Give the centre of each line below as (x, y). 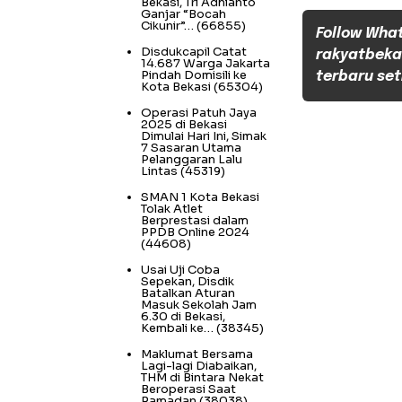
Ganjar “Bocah (184, 14)
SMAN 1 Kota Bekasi (200, 197)
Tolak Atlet (172, 209)
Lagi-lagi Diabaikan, (199, 366)
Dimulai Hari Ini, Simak (204, 136)
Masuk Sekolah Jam (199, 305)
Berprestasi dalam (195, 221)
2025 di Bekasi (184, 125)
